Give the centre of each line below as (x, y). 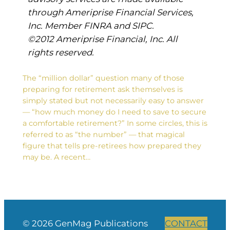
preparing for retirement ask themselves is (102, 90)
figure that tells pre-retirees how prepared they (112, 146)
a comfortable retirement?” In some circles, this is (115, 123)
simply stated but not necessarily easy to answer (114, 101)
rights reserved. (61, 52)
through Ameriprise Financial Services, (110, 12)
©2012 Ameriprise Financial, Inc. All (102, 39)
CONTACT (186, 223)
